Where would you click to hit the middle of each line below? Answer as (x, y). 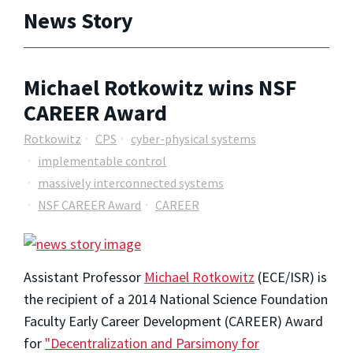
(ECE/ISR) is (291, 277)
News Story (78, 20)
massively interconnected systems (131, 182)
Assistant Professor (84, 277)
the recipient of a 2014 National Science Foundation (176, 299)
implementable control (102, 160)
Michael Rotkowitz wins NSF (160, 88)
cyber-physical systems (193, 138)
